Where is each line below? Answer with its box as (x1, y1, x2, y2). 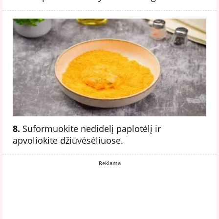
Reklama (98, 159, 121, 167)
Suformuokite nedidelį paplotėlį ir (20, 122, 161, 134)
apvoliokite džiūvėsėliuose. (13, 134, 123, 146)
